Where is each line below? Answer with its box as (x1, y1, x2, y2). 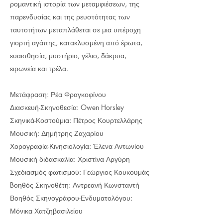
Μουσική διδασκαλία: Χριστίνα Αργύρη (10, 154, 130, 164)
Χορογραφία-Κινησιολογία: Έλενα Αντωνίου (10, 141, 144, 151)
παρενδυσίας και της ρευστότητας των (10, 12, 130, 21)
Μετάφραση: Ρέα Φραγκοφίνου (10, 90, 106, 99)
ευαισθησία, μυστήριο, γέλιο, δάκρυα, (10, 51, 126, 60)
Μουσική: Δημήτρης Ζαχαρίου (10, 128, 104, 138)
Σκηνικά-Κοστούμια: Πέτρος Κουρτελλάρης (10, 115, 142, 125)
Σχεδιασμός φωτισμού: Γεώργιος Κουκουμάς (10, 167, 149, 177)
